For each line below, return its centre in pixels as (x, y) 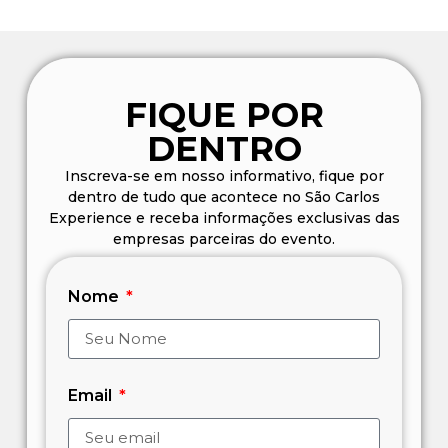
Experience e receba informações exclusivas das (224, 217)
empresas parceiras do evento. (224, 238)
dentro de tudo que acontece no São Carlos (224, 196)
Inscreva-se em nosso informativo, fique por (224, 175)
